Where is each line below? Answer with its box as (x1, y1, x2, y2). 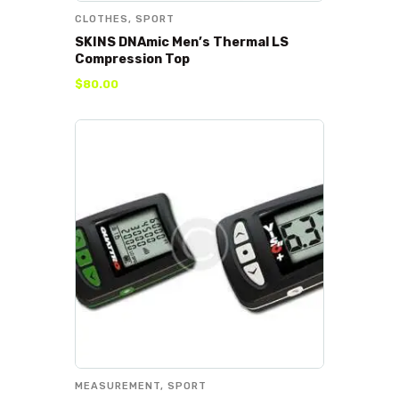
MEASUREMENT (75, 379, 160, 392)
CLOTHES (75, 13, 128, 26)
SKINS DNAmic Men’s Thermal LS (75, 33, 289, 50)
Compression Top (75, 50, 190, 67)
